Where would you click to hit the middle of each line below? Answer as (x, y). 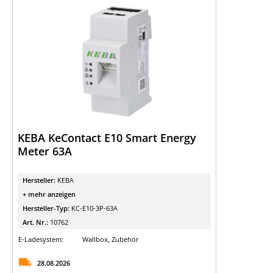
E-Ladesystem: (41, 239)
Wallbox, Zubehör (111, 239)
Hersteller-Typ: (47, 208)
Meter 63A (45, 151)
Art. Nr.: (36, 222)
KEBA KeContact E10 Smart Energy (107, 138)
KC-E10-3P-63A (94, 208)
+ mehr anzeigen (49, 194)
